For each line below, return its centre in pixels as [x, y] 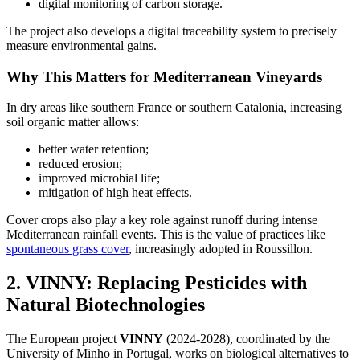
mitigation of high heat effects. [115, 193]
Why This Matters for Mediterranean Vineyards [164, 76]
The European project [63, 339]
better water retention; [94, 149]
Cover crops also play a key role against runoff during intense [162, 220]
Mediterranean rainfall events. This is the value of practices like [166, 235]
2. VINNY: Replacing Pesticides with [157, 283]
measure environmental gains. [82, 45]
